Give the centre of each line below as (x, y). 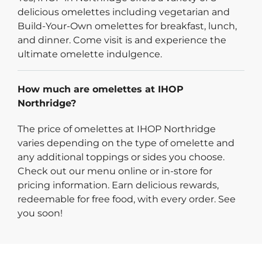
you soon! (40, 213)
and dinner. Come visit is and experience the (122, 40)
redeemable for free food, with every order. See (127, 199)
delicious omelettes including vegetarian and (124, 12)
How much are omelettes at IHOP (101, 89)
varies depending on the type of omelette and (126, 143)
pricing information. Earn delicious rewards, (118, 185)
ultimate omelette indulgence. (90, 54)
